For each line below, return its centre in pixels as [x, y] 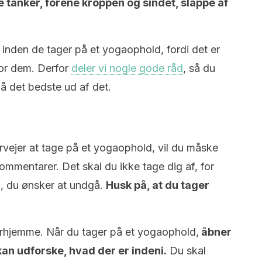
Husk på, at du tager [158, 185]
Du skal [186, 251]
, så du [199, 68]
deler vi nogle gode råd [127, 68]
